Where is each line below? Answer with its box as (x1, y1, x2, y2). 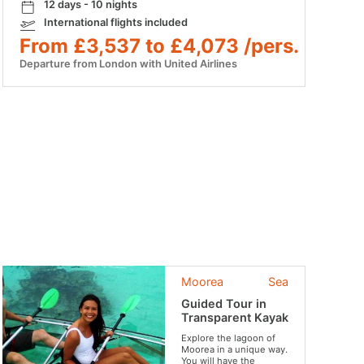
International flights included (43, 16, 188, 29)
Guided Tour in (180, 297, 266, 311)
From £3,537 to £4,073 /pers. (19, 34, 299, 58)
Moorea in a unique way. (180, 344, 288, 356)
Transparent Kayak (180, 310, 288, 325)
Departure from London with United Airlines (19, 58, 237, 71)
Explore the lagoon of (180, 332, 275, 344)
